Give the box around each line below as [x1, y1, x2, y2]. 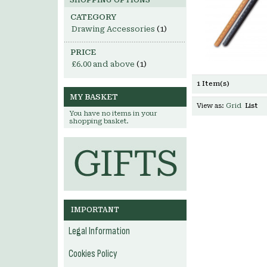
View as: [197, 102, 224, 110]
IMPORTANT [71, 206, 119, 214]
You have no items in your [69, 110, 157, 117]
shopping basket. [69, 117, 129, 125]
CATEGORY [70, 13, 116, 21]
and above [91, 60, 135, 69]
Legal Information [69, 225, 130, 237]
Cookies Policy [69, 248, 117, 260]
